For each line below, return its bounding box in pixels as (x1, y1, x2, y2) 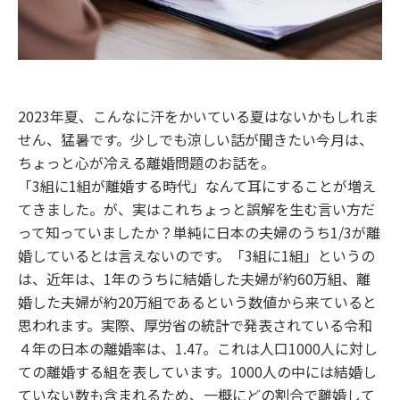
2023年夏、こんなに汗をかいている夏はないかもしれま (18, 105, 379, 128)
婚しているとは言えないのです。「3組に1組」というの (18, 245, 375, 267)
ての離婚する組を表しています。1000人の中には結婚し (18, 361, 377, 383)
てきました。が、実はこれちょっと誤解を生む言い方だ (18, 198, 375, 221)
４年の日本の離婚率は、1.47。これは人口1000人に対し (18, 337, 378, 360)
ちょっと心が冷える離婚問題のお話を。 (18, 152, 275, 174)
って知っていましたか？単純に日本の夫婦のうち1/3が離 (18, 221, 380, 244)
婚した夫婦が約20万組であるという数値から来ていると (18, 291, 377, 313)
